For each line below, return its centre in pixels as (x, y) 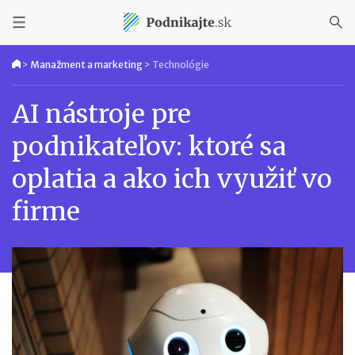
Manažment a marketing (86, 65)
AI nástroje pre (101, 114)
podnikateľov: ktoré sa (149, 147)
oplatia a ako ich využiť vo (172, 179)
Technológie (181, 65)
